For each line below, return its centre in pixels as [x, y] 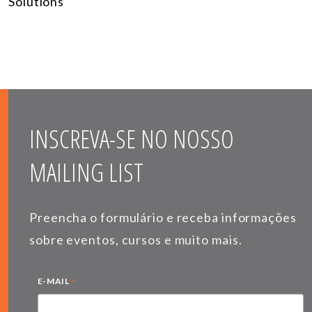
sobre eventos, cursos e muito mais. [136, 239]
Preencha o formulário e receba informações [163, 217]
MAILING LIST [86, 172]
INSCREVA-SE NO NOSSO [132, 139]
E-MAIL [54, 281]
